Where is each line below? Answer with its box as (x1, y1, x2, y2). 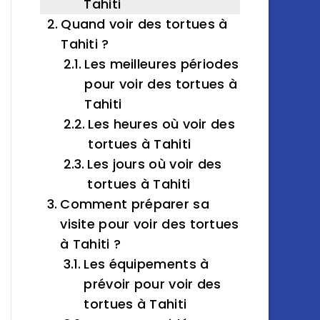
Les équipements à (84, 255, 209, 273)
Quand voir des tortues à (61, 15, 228, 33)
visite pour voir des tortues (60, 215, 239, 233)
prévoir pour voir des (84, 275, 221, 293)
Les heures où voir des (88, 115, 235, 133)
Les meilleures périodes (84, 55, 239, 73)
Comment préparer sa (60, 195, 209, 213)
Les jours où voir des (87, 155, 222, 173)
